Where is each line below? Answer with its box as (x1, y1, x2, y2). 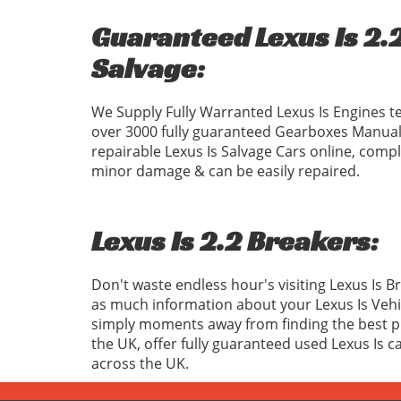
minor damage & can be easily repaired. (91, 161, 360, 181)
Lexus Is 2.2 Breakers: (91, 223, 379, 259)
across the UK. (91, 354, 189, 373)
